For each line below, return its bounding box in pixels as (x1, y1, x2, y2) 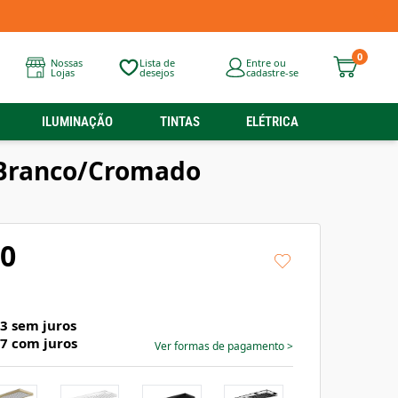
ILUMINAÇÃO (42, 114, 114, 130)
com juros (8, 334, 77, 352)
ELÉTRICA (245, 114, 298, 130)
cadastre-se (245, 66, 298, 79)
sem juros (8, 316, 76, 334)
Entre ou (245, 56, 286, 69)
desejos (139, 66, 174, 79)
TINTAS (159, 114, 200, 130)
